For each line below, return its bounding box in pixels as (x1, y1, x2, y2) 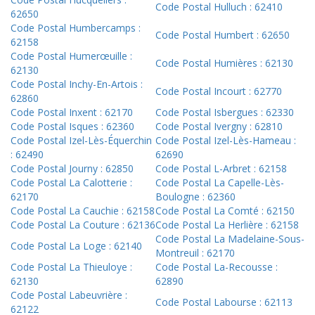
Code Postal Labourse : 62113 (155, 295, 292, 309)
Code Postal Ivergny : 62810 (155, 120, 283, 134)
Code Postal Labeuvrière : (11, 288, 127, 302)
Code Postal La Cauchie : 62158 (11, 204, 155, 218)
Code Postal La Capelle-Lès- (155, 176, 284, 190)
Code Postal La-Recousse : (155, 260, 278, 274)
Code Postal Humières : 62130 (155, 56, 293, 70)
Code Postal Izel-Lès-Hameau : (155, 134, 296, 148)
